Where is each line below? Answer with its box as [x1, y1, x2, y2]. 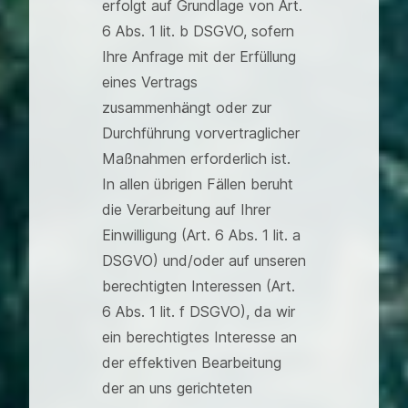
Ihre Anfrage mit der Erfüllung [102, 47, 296, 66]
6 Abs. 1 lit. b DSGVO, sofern [102, 22, 294, 40]
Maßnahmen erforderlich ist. [102, 149, 291, 168]
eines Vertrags [102, 73, 198, 91]
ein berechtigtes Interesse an [102, 328, 297, 346]
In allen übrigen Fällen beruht [102, 175, 293, 193]
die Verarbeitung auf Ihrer [102, 200, 270, 219]
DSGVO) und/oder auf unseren [102, 251, 306, 270]
